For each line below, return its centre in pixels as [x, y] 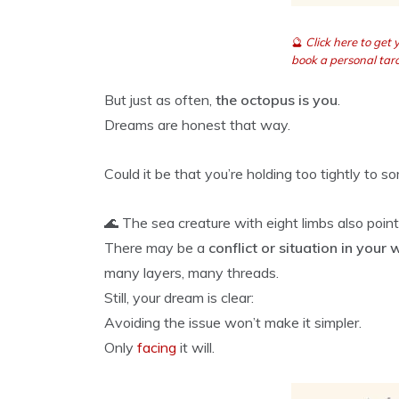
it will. [195, 347]
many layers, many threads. [191, 273]
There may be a [156, 248]
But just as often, [160, 100]
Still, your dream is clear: [179, 297]
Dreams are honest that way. [197, 125]
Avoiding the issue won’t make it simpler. [233, 322]
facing [157, 347]
